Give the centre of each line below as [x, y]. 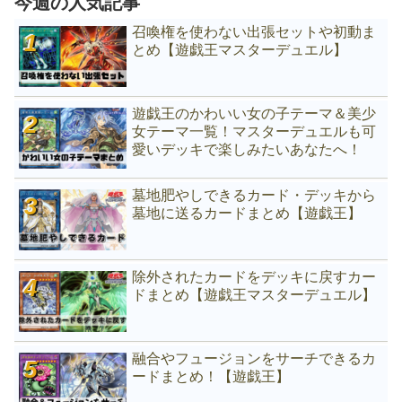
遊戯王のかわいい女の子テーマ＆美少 [254, 113]
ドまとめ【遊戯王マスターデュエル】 [254, 294]
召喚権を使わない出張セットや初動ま [254, 31]
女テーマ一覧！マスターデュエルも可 [254, 131]
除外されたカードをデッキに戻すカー [254, 276]
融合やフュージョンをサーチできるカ [254, 358]
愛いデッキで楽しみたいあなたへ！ [247, 149]
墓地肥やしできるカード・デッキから [254, 195]
